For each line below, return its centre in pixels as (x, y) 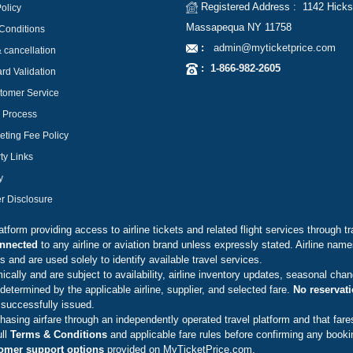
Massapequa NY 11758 (239, 27)
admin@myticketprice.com (270, 48)
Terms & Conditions (59, 334)
